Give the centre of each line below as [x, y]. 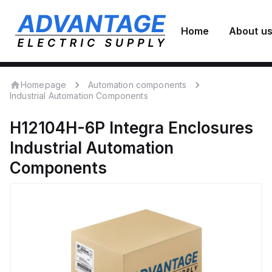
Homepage [44, 84]
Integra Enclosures [181, 128]
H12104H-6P [57, 128]
